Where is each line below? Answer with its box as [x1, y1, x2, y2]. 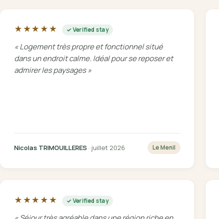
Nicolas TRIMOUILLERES [14, 143, 87, 152]
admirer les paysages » [14, 65, 91, 76]
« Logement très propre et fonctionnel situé [14, 42, 163, 52]
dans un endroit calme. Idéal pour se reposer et [14, 53, 173, 64]
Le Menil [152, 144, 175, 152]
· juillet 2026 [87, 143, 125, 152]
